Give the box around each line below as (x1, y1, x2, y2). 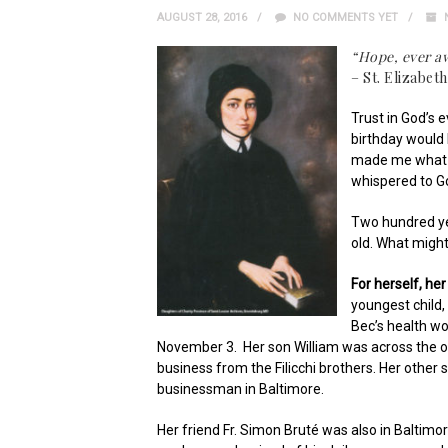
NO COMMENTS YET (290, 11, 398, 24)
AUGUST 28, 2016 (157, 11, 247, 24)
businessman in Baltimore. (157, 381, 324, 397)
